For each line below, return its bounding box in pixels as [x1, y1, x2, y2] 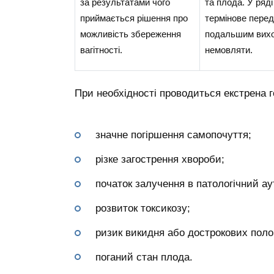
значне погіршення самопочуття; [95, 129, 251, 141]
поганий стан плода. [95, 251, 193, 263]
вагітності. [80, 44, 122, 55]
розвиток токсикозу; [95, 202, 190, 215]
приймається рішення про [80, 12, 188, 23]
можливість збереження [80, 28, 181, 39]
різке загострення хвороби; [95, 154, 224, 166]
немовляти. [204, 44, 253, 55]
